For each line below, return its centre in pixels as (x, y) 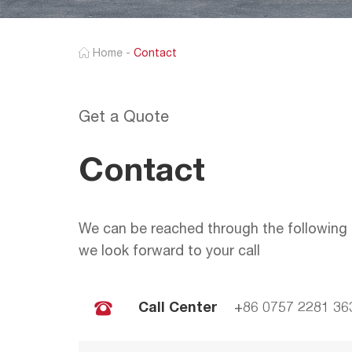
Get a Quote (124, 118)
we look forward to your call (169, 252)
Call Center (178, 308)
